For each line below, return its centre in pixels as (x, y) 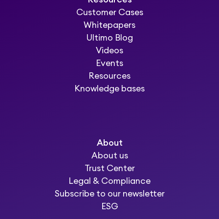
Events (109, 64)
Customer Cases (109, 13)
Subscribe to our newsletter (109, 194)
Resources (109, 76)
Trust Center (109, 168)
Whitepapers (109, 25)
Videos (109, 51)
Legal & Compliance (109, 181)
